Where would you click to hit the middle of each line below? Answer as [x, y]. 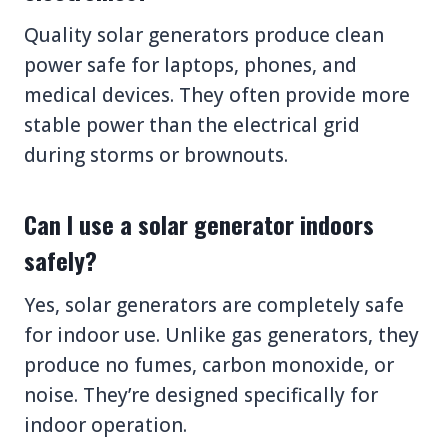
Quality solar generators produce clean [204, 34]
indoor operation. [105, 424]
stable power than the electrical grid [192, 124]
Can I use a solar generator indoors [199, 223]
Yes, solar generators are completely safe [214, 304]
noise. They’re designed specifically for [201, 394]
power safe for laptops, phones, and [190, 64]
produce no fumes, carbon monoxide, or [209, 364]
